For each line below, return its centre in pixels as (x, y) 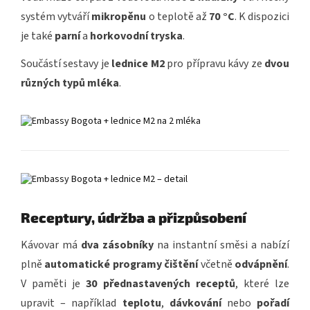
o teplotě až (178, 17)
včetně (217, 265)
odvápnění (261, 265)
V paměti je (54, 284)
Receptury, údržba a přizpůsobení (134, 218)
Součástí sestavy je (66, 64)
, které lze (262, 284)
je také (38, 36)
